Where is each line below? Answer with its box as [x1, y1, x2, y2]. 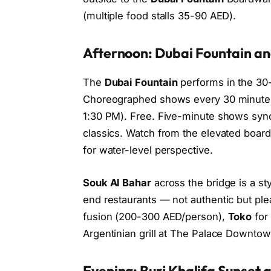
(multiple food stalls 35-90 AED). [82, 10, 237, 22]
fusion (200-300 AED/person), [82, 210, 228, 223]
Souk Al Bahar [82, 176, 151, 189]
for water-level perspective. [82, 144, 213, 157]
